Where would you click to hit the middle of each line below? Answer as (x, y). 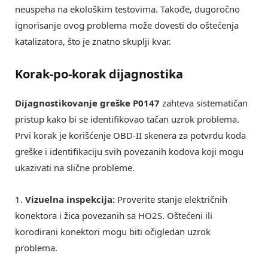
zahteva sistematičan (204, 103)
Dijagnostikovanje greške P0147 (87, 103)
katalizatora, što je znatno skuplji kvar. (93, 41)
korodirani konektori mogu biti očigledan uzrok (113, 231)
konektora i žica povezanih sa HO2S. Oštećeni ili (114, 215)
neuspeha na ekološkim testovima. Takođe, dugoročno (127, 9)
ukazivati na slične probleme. (75, 167)
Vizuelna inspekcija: (70, 199)
